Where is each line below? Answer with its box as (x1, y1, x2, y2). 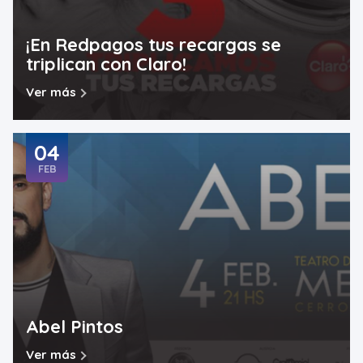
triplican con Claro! (26, 53, 186, 76)
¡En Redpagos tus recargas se (26, 33, 281, 57)
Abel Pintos (26, 314, 123, 338)
